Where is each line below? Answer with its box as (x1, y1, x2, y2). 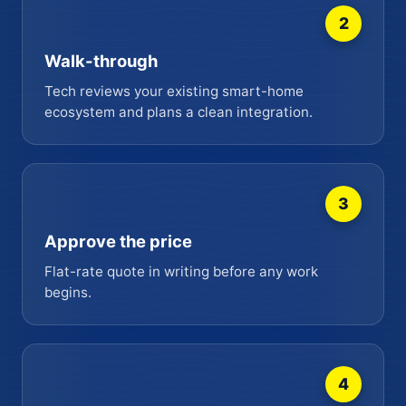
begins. (44, 283, 92, 301)
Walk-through (44, 50, 158, 71)
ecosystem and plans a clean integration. (44, 102, 313, 121)
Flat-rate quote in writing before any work (44, 262, 318, 280)
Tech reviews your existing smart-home (44, 82, 304, 100)
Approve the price (44, 230, 192, 251)
